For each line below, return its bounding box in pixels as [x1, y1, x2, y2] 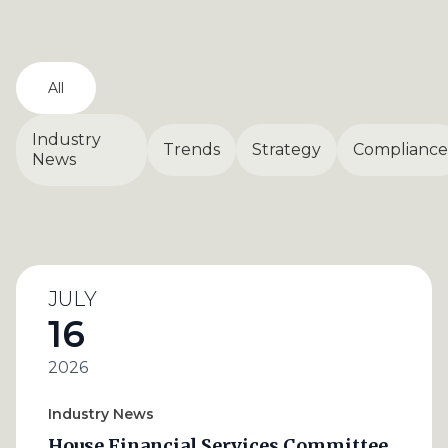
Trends [163, 140, 220, 159]
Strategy [252, 140, 321, 159]
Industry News [48, 405, 154, 423]
